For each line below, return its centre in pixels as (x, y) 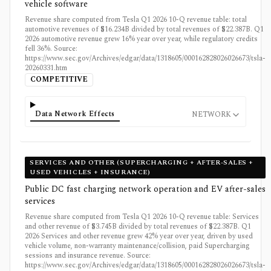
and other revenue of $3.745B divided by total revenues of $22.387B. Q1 (138, 226)
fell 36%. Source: (51, 49)
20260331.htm (46, 68)
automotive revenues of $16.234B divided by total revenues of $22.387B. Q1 (144, 29)
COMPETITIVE (59, 80)
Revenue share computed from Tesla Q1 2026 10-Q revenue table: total (136, 20)
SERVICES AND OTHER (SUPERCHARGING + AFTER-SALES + (142, 162)
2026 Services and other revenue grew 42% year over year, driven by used (139, 236)
